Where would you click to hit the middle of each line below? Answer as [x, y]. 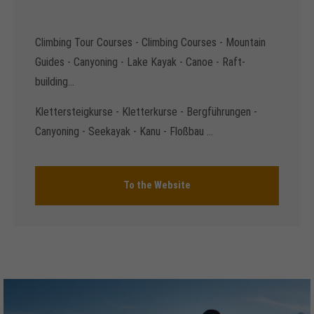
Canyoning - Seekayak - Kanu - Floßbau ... [124, 131]
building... [55, 81]
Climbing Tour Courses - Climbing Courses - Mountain [150, 42]
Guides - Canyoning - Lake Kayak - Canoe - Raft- [140, 62]
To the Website [157, 185]
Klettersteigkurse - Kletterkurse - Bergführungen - [146, 111]
